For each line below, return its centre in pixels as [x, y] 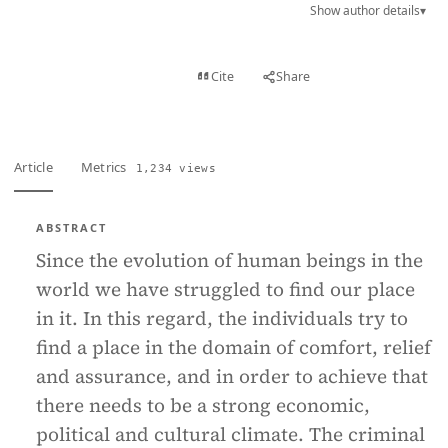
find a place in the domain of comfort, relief [233, 347]
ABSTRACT [71, 227]
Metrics [105, 167]
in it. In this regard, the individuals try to [222, 318]
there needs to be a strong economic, [203, 405]
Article [33, 167]
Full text [137, 76]
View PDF [69, 76]
